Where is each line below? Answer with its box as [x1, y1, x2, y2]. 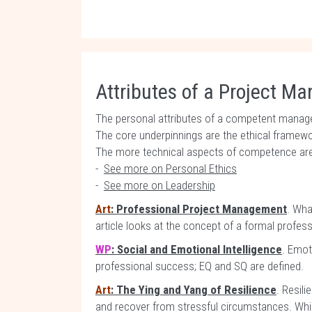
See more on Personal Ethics [104, 162, 237, 175]
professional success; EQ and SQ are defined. [95, 259, 306, 273]
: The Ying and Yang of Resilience [111, 283, 276, 297]
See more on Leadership [104, 178, 215, 192]
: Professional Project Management [111, 202, 287, 216]
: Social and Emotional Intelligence [111, 242, 282, 256]
